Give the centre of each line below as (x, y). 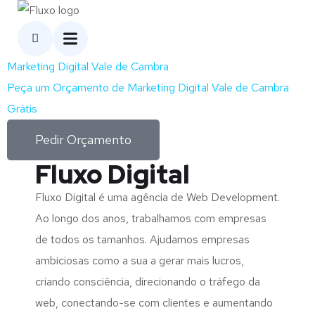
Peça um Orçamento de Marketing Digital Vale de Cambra (148, 88)
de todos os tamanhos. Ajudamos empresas (142, 239)
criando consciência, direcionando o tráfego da (148, 282)
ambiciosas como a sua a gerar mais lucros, (140, 261)
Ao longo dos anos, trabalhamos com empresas (151, 218)
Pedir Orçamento (83, 140)
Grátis (22, 109)
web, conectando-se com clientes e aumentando (154, 303)
